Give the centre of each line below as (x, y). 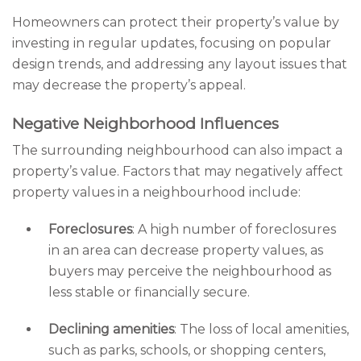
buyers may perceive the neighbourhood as (190, 271)
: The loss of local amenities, (261, 329)
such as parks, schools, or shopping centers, (187, 350)
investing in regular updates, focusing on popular (172, 43)
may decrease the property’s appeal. (129, 85)
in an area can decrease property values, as (186, 250)
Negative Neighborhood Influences (145, 124)
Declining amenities (111, 329)
